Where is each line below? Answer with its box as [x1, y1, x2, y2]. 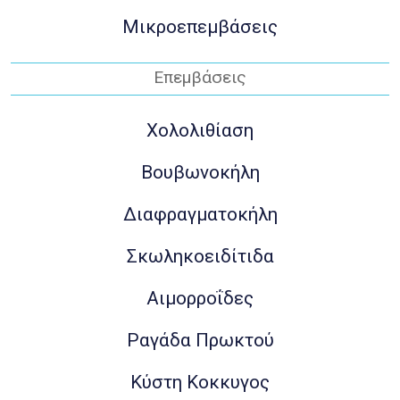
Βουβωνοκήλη [140, 162, 260, 184]
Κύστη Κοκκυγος [130, 371, 270, 394]
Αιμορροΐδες [146, 287, 254, 310]
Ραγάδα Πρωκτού [126, 329, 274, 352]
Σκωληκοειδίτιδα [126, 246, 274, 268]
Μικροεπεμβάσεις [122, 16, 278, 38]
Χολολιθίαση [146, 120, 254, 142]
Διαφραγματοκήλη [122, 204, 278, 226]
